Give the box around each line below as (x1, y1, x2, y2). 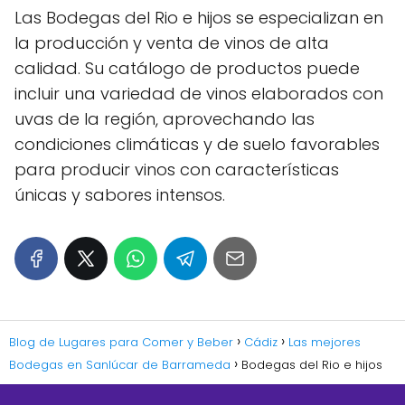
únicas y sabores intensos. (14, 183, 225, 206)
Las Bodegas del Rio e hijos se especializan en (14, 5, 383, 29)
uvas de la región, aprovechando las (14, 107, 315, 130)
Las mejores (288, 333, 361, 351)
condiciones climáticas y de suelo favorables (14, 132, 380, 155)
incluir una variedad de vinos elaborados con (14, 81, 383, 105)
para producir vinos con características (14, 157, 339, 181)
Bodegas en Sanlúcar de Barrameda (9, 355, 231, 373)
